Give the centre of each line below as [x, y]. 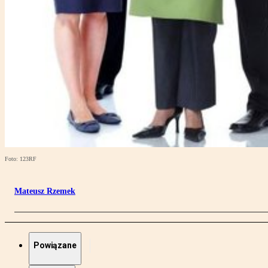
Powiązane [55, 246]
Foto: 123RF [21, 159]
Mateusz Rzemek [45, 191]
